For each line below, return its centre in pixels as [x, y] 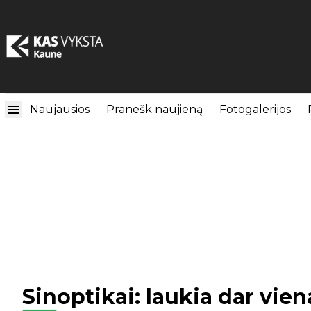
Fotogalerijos [255, 109]
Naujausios [60, 109]
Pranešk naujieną [154, 109]
